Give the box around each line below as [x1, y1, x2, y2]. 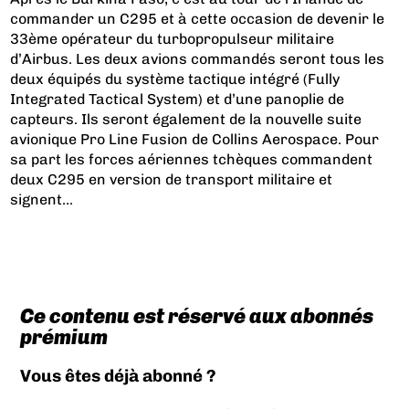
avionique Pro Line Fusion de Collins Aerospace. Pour [10, 130, 380, 148]
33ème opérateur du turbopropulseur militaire [10, 29, 335, 47]
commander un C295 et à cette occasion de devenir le [10, 9, 385, 27]
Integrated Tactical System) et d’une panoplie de [10, 89, 345, 108]
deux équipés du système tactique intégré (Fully [10, 69, 341, 88]
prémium [19, 324, 108, 350]
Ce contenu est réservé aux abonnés [19, 303, 373, 329]
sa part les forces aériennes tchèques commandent [10, 150, 373, 168]
